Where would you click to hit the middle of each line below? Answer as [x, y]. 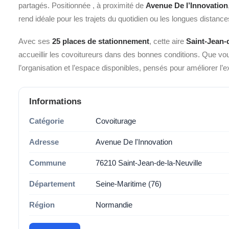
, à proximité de [119, 5]
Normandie [114, 205]
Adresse [44, 142]
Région [42, 205]
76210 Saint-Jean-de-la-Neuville [149, 163]
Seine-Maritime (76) [129, 184]
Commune [48, 163]
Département [52, 184]
